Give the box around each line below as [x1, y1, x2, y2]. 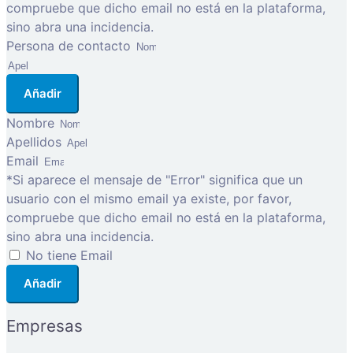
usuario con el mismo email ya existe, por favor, [6, 190, 292, 206]
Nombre [6, 114, 58, 131]
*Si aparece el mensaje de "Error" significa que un [6, 171, 303, 188]
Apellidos [6, 133, 65, 150]
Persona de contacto [6, 38, 135, 54]
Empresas [6, 316, 83, 336]
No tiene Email [26, 247, 113, 263]
